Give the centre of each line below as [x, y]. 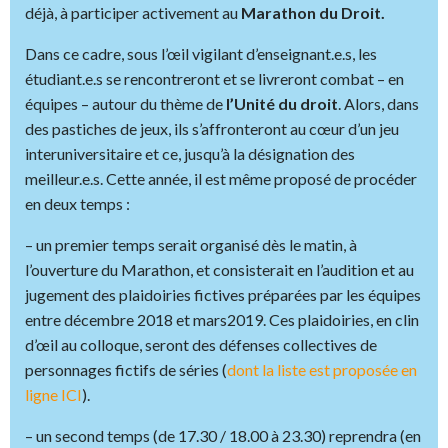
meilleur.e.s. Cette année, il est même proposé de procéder [221, 179]
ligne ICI [53, 395]
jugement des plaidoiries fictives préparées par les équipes [223, 295]
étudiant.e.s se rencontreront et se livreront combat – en [214, 79]
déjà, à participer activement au [133, 13]
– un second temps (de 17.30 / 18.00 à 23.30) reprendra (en [223, 436]
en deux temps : [77, 204]
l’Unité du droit [282, 104]
